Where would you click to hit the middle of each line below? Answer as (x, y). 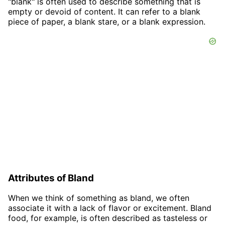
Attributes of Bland (51, 178)
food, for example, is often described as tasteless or (108, 218)
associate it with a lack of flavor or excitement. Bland (110, 208)
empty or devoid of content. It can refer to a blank (104, 11)
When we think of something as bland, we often (99, 198)
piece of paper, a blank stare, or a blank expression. (107, 21)
